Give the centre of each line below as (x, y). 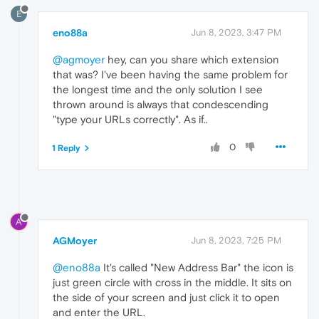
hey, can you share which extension (192, 59)
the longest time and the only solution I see (158, 89)
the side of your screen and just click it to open (166, 298)
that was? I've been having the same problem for (170, 74)
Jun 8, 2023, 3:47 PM (236, 32)
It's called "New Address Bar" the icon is (197, 268)
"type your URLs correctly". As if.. (130, 119)
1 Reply (66, 148)
